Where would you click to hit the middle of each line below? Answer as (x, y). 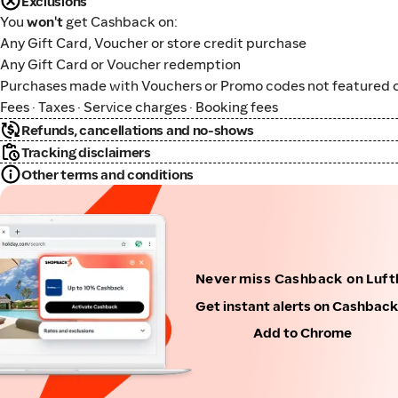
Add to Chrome (302, 332)
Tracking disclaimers (86, 152)
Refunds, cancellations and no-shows (138, 130)
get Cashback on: (120, 22)
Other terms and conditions (107, 174)
